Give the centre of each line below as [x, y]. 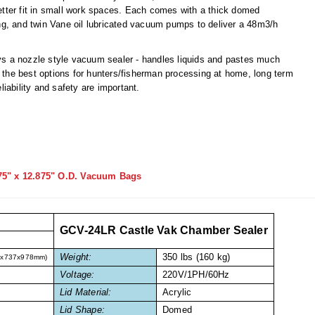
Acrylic [177, 292]
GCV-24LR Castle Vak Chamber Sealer [164, 231]
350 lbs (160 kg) [197, 257]
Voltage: [77, 275]
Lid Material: [86, 292]
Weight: [76, 257]
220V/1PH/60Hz [196, 275]
